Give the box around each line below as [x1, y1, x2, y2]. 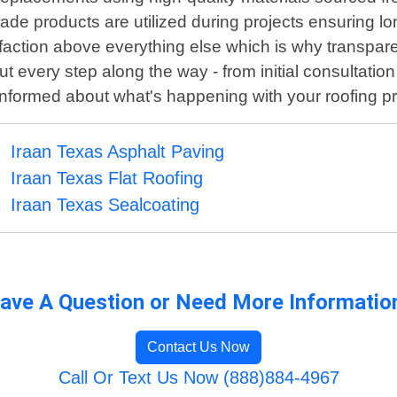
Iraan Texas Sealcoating [11, 195, 200, 215]
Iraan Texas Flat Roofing [11, 168, 204, 189]
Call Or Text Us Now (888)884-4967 [58, 368, 339, 388]
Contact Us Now [147, 339, 250, 355]
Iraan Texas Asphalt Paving [11, 142, 225, 162]
